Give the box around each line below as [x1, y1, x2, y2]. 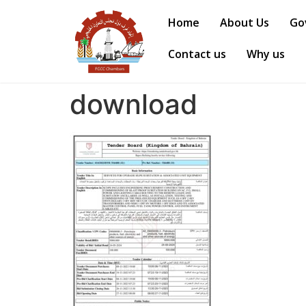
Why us [247, 46, 286, 61]
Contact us [168, 46, 227, 61]
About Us [220, 15, 270, 30]
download [70, 87, 197, 122]
